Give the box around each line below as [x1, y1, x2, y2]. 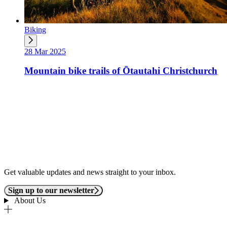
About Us [12, 196, 46, 205]
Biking [24, 25, 46, 34]
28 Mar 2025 [24, 47, 66, 56]
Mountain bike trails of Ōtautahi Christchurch [24, 65, 217, 77]
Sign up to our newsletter [8, 186, 94, 195]
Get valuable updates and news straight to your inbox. [4, 168, 176, 177]
